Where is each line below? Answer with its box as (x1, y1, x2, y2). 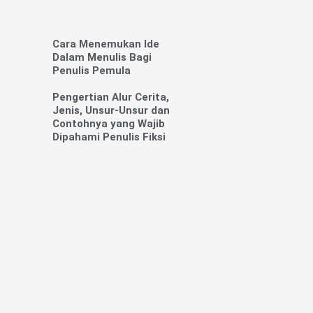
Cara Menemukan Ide (52, 38, 159, 51)
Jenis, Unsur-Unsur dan (52, 104, 170, 117)
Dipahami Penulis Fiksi (52, 131, 166, 144)
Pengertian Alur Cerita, (52, 91, 169, 104)
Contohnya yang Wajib (52, 117, 165, 131)
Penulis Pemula (52, 64, 131, 78)
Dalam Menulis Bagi (52, 51, 152, 64)
